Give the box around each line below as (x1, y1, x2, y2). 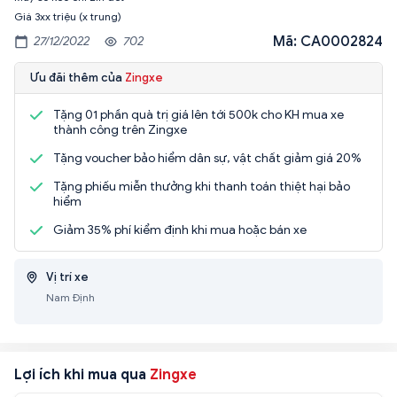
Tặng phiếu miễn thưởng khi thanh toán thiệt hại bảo (53, 178, 350, 194)
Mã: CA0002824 (273, 32, 383, 51)
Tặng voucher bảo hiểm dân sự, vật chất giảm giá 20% (53, 150, 362, 166)
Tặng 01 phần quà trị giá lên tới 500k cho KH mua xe (53, 106, 344, 122)
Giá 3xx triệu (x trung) (14, 9, 121, 23)
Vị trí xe (46, 269, 89, 284)
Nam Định (46, 290, 95, 304)
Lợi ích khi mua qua (14, 365, 150, 384)
